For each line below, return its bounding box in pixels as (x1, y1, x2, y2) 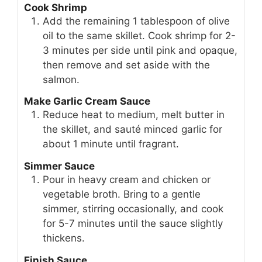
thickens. (43, 232, 85, 244)
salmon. (43, 73, 80, 85)
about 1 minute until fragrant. (43, 138, 179, 150)
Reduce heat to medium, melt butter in (43, 109, 225, 121)
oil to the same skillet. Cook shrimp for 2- (43, 29, 236, 42)
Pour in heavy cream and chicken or (43, 174, 211, 186)
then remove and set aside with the (43, 58, 210, 71)
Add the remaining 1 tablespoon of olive (43, 15, 230, 27)
